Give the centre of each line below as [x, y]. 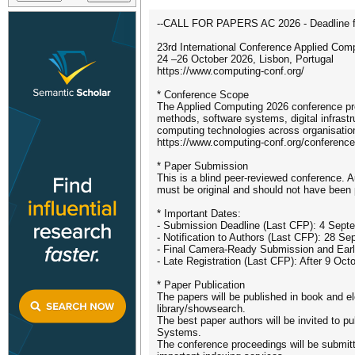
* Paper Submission [202, 166]
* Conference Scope [203, 95]
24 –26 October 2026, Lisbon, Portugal [245, 59]
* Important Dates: [199, 214]
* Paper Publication [201, 285]
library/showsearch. [201, 309]
